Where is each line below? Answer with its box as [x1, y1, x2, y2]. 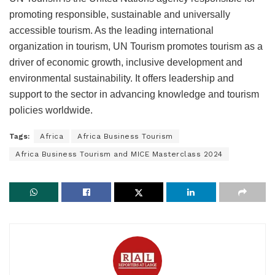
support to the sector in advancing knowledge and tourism [9, 88, 259, 99]
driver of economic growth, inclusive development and [9, 56, 242, 68]
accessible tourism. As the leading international [9, 25, 214, 36]
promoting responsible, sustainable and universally [9, 9, 230, 20]
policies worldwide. [9, 104, 93, 115]
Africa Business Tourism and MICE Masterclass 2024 [15, 149, 223, 158]
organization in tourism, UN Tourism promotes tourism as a [9, 41, 263, 52]
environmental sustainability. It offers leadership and [9, 72, 234, 83]
